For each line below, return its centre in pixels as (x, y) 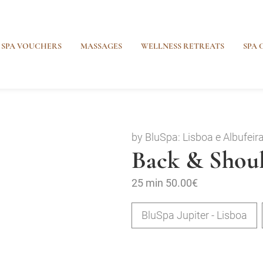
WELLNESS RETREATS (183, 46)
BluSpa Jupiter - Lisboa (194, 215)
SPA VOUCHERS (31, 46)
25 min (147, 183)
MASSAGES (101, 46)
